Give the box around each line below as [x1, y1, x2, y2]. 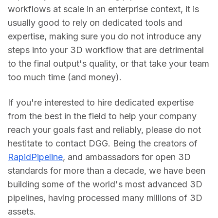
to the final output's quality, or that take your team [8, 58, 209, 69]
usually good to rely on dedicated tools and [8, 17, 182, 28]
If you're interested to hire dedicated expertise [8, 97, 194, 108]
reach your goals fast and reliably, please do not [8, 124, 201, 135]
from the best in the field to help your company [8, 110, 197, 121]
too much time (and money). [8, 72, 122, 82]
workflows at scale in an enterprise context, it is [8, 3, 199, 14]
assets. [8, 206, 36, 217]
